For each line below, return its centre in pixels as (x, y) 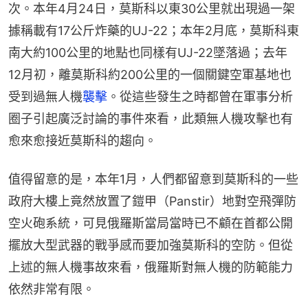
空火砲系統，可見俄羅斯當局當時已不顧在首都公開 (151, 223)
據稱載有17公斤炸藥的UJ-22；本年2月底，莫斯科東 (154, 30)
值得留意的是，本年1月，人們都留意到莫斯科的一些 (153, 179)
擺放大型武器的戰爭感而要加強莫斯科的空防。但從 (151, 245)
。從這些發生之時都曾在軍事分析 (200, 96)
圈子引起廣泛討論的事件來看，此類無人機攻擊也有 (151, 118)
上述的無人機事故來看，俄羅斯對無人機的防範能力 (151, 267)
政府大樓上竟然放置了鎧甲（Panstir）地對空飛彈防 (152, 201)
